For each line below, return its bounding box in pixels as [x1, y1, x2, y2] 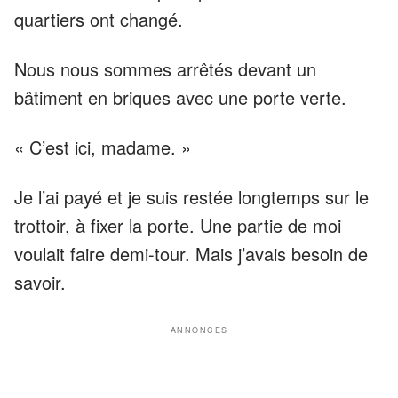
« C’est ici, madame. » [14, 133, 191, 160]
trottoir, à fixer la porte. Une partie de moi [14, 211, 341, 238]
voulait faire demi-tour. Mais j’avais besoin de [14, 240, 368, 267]
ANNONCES [170, 323, 228, 336]
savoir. [14, 268, 66, 295]
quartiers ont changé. [14, 5, 183, 32]
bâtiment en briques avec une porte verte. [14, 84, 346, 110]
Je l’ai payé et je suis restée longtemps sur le [14, 183, 369, 210]
